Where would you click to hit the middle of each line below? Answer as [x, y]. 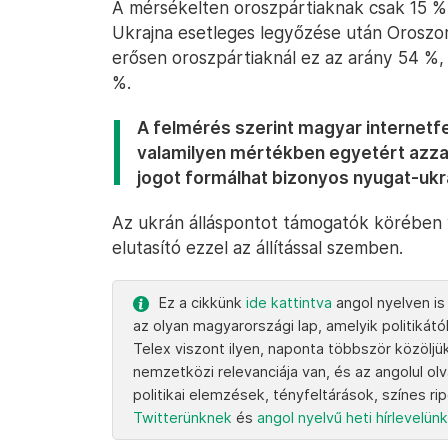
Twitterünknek [182, 417]
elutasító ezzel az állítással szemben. [257, 247]
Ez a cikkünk [202, 302]
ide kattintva [289, 302]
